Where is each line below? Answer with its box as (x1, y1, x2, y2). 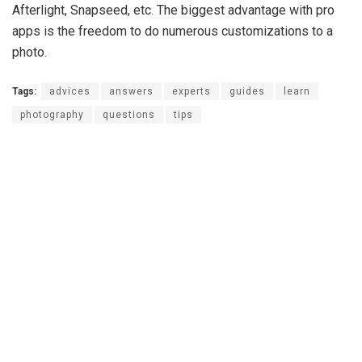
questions (103, 109, 155, 121)
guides (229, 86, 265, 98)
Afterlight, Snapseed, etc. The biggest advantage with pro (12, 2, 335, 18)
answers (109, 86, 154, 98)
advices (49, 86, 90, 98)
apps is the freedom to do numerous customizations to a (12, 23, 333, 39)
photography (20, 109, 84, 121)
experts (172, 86, 211, 98)
